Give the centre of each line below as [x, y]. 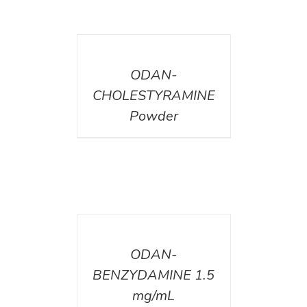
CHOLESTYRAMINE [153, 96]
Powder [153, 116]
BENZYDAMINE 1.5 [153, 275]
